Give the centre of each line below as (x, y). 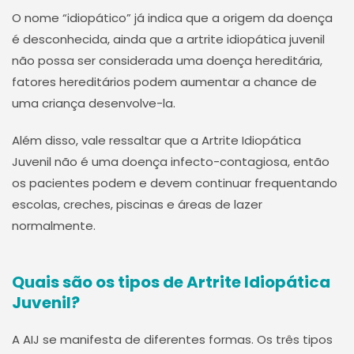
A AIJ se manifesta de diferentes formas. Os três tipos (172, 339)
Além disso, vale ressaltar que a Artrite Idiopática (156, 140)
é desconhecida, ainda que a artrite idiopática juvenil (168, 39)
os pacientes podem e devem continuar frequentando (175, 183)
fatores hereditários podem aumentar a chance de (164, 81)
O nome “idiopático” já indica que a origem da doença (172, 17)
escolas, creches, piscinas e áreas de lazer (137, 204)
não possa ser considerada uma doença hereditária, (167, 60)
